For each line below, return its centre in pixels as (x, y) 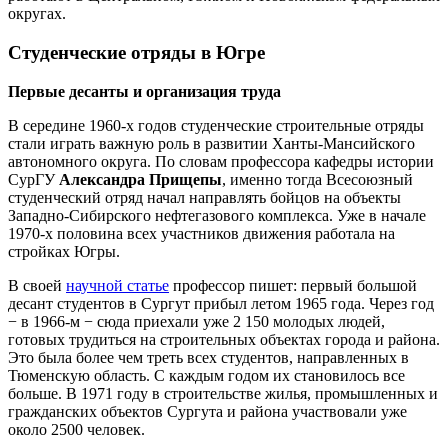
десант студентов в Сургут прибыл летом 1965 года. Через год (221, 303)
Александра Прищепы (140, 179)
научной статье (117, 285)
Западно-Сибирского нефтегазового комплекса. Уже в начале (217, 215)
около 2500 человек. (76, 429)
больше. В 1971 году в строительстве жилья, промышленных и (223, 393)
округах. (37, 14)
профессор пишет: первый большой (293, 285)
